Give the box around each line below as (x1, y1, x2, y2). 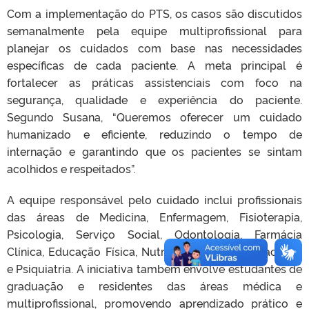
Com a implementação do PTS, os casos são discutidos (7, 6, 302, 21)
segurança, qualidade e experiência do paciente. (7, 92, 302, 108)
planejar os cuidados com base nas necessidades (7, 40, 302, 56)
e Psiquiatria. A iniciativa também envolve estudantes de (7, 261, 302, 277)
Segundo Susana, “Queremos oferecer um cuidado (7, 109, 302, 125)
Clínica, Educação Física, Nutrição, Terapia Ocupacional (7, 243, 302, 259)
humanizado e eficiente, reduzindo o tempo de (7, 126, 302, 142)
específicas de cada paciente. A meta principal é (7, 57, 302, 73)
